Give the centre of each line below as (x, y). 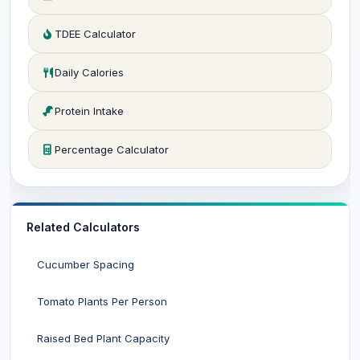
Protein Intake (89, 111)
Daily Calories (89, 72)
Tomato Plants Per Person (102, 301)
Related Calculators (83, 227)
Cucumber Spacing (86, 264)
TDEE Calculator (95, 34)
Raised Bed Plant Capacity (103, 338)
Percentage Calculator (112, 149)
